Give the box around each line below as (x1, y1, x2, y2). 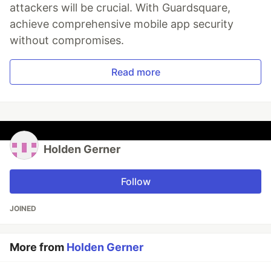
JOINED (10, 204, 36, 214)
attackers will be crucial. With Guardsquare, (10, 1, 230, 15)
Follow (120, 175, 151, 188)
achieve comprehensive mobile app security (10, 18, 233, 31)
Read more (111, 66, 160, 79)
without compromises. (10, 34, 124, 47)
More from (10, 241, 67, 254)
